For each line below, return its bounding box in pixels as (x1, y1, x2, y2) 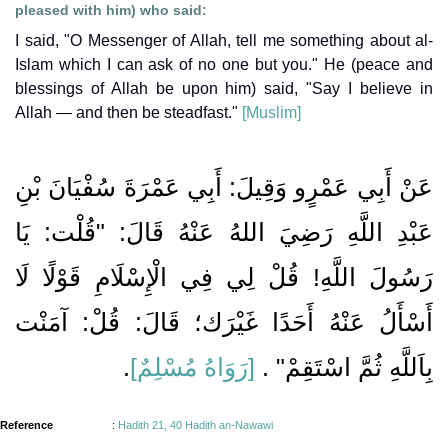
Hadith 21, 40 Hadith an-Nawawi (118, 418, 273, 431)
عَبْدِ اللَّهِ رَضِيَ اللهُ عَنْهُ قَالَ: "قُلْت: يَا (15, 217, 433, 246)
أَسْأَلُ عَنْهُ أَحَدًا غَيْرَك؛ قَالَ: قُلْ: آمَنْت (15, 307, 433, 336)
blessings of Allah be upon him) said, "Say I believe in (15, 79, 433, 97)
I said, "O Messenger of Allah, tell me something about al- (15, 31, 433, 49)
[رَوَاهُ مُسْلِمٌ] (130, 352, 255, 381)
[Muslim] (242, 103, 301, 121)
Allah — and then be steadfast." (15, 103, 242, 121)
